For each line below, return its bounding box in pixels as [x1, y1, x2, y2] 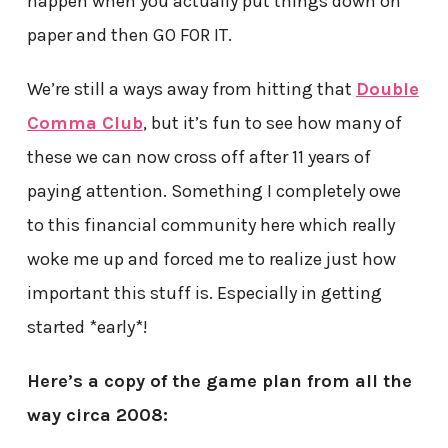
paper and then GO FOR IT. [26, 23, 232, 46]
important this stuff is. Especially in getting [26, 281, 382, 304]
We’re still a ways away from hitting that [26, 77, 356, 100]
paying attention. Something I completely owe [26, 179, 401, 202]
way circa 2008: [26, 403, 168, 426]
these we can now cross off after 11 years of [26, 145, 371, 168]
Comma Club [26, 111, 143, 134]
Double [355, 77, 419, 100]
